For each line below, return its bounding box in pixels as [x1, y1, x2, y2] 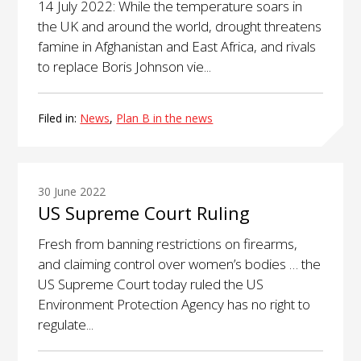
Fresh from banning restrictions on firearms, [38, 234, 298, 254]
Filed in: [38, 110, 81, 126]
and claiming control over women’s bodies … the [38, 255, 322, 274]
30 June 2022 [38, 184, 106, 200]
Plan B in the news [116, 110, 214, 126]
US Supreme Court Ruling [38, 201, 251, 226]
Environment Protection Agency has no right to [38, 295, 311, 314]
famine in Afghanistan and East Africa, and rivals [38, 36, 317, 56]
